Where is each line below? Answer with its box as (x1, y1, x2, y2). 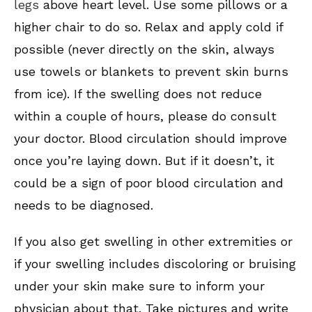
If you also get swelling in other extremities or (14, 234, 292, 249)
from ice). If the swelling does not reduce (14, 86, 262, 102)
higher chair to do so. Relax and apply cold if (14, 19, 283, 35)
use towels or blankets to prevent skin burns (14, 64, 288, 79)
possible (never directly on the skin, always (14, 42, 274, 57)
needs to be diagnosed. (14, 198, 153, 213)
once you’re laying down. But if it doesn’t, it (14, 153, 274, 169)
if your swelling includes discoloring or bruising (14, 256, 296, 272)
